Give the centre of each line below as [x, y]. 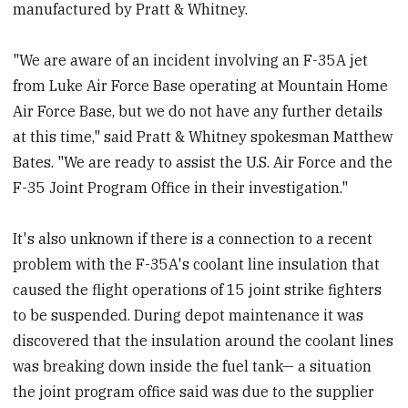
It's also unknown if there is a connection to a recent [193, 238]
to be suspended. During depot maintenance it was [189, 315]
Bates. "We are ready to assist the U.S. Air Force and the [203, 162]
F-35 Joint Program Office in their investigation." [181, 187]
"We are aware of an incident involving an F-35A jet [191, 60]
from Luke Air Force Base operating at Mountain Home [201, 85]
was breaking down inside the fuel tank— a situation [193, 366]
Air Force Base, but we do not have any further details [198, 111]
